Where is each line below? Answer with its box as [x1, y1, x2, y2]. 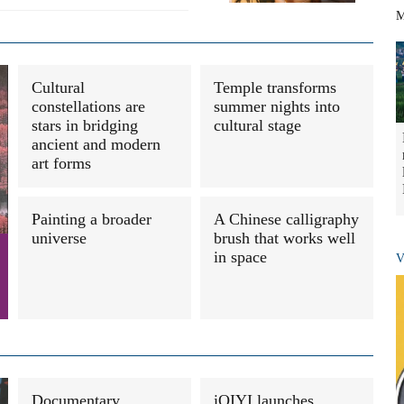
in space [214, 248, 267, 266]
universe [32, 229, 87, 247]
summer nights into [214, 97, 340, 115]
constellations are [32, 97, 145, 115]
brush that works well [214, 229, 355, 247]
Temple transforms [214, 78, 336, 96]
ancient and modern [32, 135, 161, 153]
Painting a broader [32, 210, 151, 228]
